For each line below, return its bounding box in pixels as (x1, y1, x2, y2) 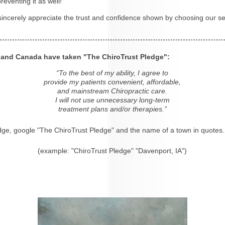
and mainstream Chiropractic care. (57, 86, 168, 95)
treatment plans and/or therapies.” (58, 104, 167, 113)
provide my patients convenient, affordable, (44, 77, 181, 86)
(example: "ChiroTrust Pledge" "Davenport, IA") (38, 146, 187, 155)
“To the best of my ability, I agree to (56, 68, 169, 77)
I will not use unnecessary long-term (55, 95, 170, 104)
